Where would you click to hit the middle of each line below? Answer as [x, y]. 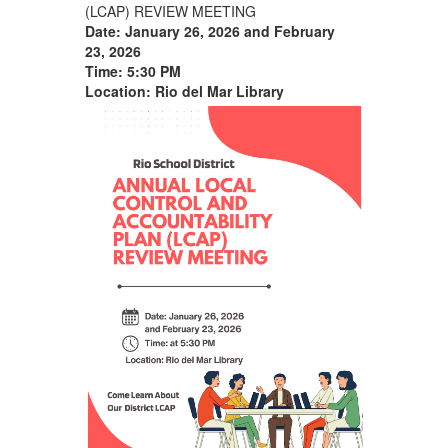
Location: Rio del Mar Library [184, 90]
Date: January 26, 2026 [164, 30]
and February [289, 30]
